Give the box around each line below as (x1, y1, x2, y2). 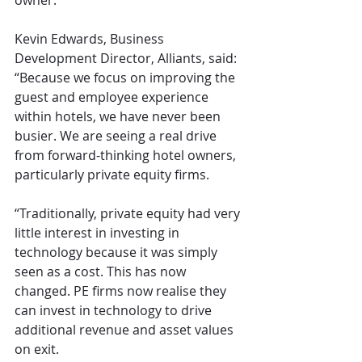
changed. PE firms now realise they (15, 282, 229, 301)
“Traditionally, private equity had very (15, 204, 243, 223)
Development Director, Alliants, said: (15, 49, 240, 68)
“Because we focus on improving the (15, 69, 238, 87)
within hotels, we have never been (15, 107, 224, 126)
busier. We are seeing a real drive (15, 127, 220, 145)
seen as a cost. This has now (15, 263, 189, 281)
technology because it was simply (15, 243, 221, 262)
